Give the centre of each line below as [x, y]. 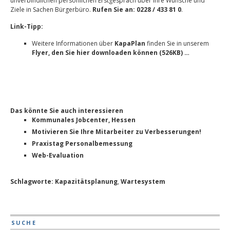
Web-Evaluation [58, 155]
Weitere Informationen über [72, 43]
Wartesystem [143, 181]
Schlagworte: [32, 181]
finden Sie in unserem [177, 43]
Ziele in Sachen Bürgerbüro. [51, 9]
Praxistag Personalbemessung [82, 143]
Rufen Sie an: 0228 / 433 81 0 [137, 9]
